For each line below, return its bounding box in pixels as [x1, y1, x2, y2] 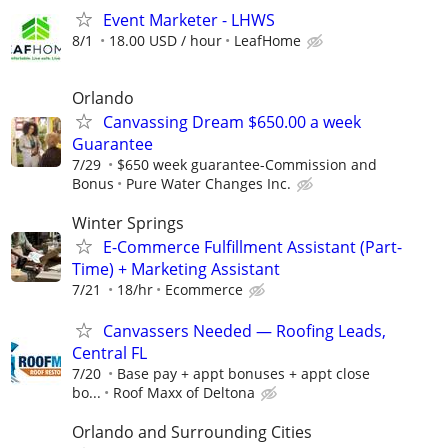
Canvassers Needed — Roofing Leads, [103, 319, 386, 342]
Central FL [72, 341, 147, 364]
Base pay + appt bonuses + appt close [117, 363, 370, 383]
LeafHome [234, 31, 301, 51]
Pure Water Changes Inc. [126, 173, 291, 193]
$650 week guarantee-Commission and [117, 154, 377, 174]
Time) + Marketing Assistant [72, 257, 280, 280]
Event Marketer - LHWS [103, 9, 275, 32]
